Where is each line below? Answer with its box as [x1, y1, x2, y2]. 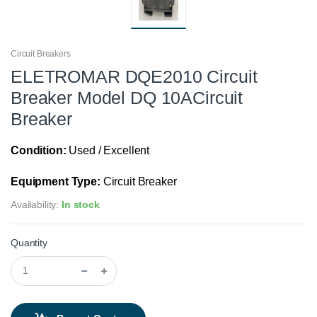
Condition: [11, 144, 67, 156]
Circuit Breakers [11, 48, 71, 59]
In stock [61, 198, 100, 210]
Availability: [11, 198, 62, 210]
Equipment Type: [11, 175, 100, 188]
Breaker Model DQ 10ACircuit [11, 87, 243, 108]
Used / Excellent [66, 144, 150, 156]
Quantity [11, 236, 47, 248]
